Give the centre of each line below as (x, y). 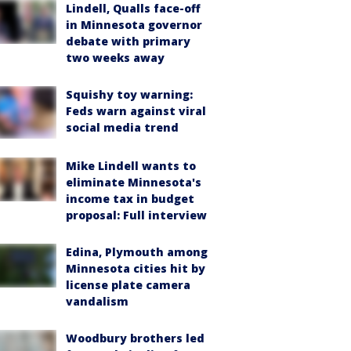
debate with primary (128, 41)
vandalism (97, 301)
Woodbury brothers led (135, 338)
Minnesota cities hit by (136, 268)
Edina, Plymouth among (137, 251)
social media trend (122, 127)
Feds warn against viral (136, 111)
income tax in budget (130, 198)
